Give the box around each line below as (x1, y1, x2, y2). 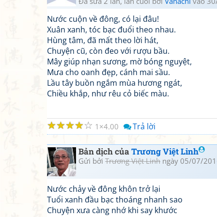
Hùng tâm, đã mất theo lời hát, (47, 35, 158, 46)
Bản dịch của (78, 146, 131, 157)
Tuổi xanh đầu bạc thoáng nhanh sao (47, 194, 183, 205)
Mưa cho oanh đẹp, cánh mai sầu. (47, 67, 170, 77)
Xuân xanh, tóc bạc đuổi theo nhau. (47, 24, 176, 35)
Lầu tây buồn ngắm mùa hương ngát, (47, 77, 182, 88)
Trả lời (133, 121, 155, 132)
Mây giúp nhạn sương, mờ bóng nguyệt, (47, 56, 192, 67)
